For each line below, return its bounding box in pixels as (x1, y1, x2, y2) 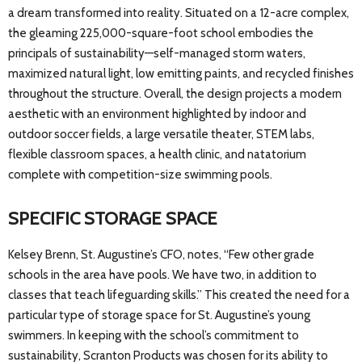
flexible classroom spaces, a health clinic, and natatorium (8, 147, 306, 162)
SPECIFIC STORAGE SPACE (8, 208, 217, 230)
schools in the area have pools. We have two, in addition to (8, 267, 317, 283)
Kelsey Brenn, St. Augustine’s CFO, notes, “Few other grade (8, 247, 314, 263)
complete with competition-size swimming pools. (8, 167, 272, 183)
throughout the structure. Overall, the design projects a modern (8, 86, 342, 102)
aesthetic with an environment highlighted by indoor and (8, 107, 306, 122)
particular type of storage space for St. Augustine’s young (8, 308, 310, 323)
